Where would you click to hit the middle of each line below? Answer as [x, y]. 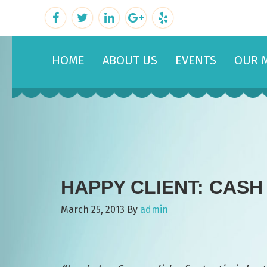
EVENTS [196, 60]
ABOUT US [130, 60]
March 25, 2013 [93, 209]
